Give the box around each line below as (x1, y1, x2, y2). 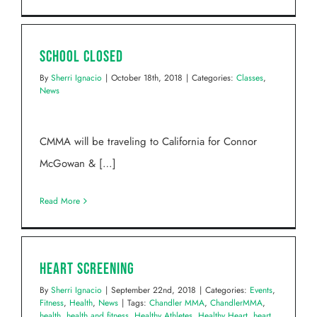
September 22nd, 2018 (111, 284, 196, 297)
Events (250, 284, 272, 297)
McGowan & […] (40, 156, 116, 172)
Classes (236, 71, 263, 85)
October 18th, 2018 (111, 71, 183, 85)
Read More (40, 195, 80, 208)
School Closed (40, 47, 123, 67)
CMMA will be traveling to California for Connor (40, 134, 257, 150)
